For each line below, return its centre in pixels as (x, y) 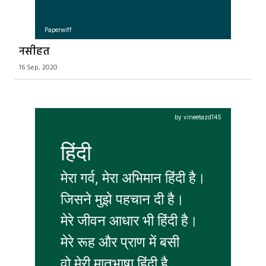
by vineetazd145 (198, 117)
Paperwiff (58, 30)
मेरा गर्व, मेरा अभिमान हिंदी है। (133, 178)
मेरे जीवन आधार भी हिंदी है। (129, 220)
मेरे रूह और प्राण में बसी (122, 242)
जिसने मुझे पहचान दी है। (122, 199)
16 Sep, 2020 (38, 68)
